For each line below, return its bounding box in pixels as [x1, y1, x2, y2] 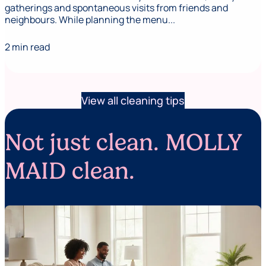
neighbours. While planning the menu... [5, 13, 175, 27]
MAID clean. [5, 157, 135, 185]
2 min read [5, 40, 50, 54]
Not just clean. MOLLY [5, 129, 242, 157]
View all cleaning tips [81, 93, 185, 108]
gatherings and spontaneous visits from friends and [5, 1, 228, 15]
